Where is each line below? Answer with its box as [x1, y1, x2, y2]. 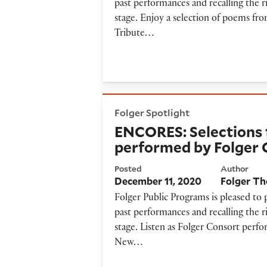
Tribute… [114, 29, 154, 40]
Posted [114, 163, 142, 174]
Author [221, 163, 249, 174]
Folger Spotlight [114, 105, 190, 119]
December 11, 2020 [114, 174, 202, 187]
